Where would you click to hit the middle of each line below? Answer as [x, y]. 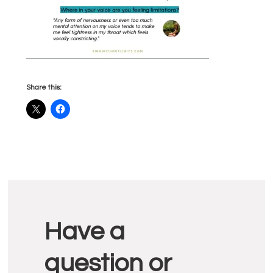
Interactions [88, 236]
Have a [85, 232]
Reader [58, 198]
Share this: [44, 88]
